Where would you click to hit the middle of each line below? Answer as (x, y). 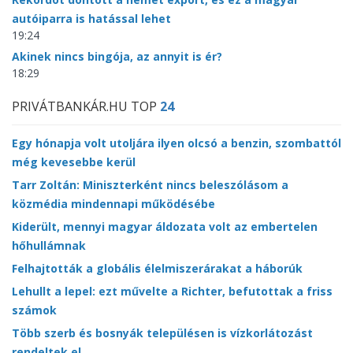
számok (34, 310)
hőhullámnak (49, 246)
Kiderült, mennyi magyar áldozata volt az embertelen (165, 227)
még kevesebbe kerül (74, 162)
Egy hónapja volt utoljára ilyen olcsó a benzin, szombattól (176, 143)
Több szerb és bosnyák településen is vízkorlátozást (162, 333)
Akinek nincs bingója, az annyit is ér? (117, 57)
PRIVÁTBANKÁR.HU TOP (86, 107)
